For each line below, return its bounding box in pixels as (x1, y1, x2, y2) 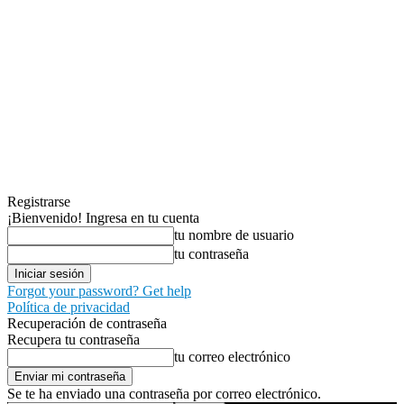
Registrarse (7, 194, 70, 209)
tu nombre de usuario (174, 227, 294, 243)
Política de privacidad (7, 299, 130, 315)
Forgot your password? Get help (7, 283, 191, 298)
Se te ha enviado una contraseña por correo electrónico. (7, 386, 321, 401)
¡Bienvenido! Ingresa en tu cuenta (7, 210, 199, 225)
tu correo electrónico (174, 349, 290, 364)
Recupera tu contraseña (7, 332, 140, 347)
